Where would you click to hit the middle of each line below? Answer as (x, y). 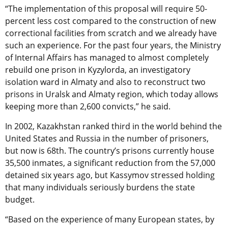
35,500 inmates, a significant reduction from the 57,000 (110, 163)
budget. (20, 199)
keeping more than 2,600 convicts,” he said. (88, 106)
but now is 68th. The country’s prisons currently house (110, 150)
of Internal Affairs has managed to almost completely (107, 57)
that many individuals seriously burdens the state (100, 187)
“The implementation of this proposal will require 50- (106, 8)
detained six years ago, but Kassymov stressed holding (110, 175)
